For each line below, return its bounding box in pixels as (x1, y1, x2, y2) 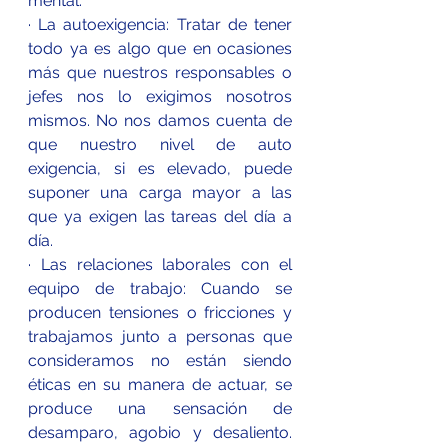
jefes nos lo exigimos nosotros (28, 86, 292, 106)
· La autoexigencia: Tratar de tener (28, 14, 292, 34)
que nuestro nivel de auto (28, 134, 292, 154)
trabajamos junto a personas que (28, 326, 292, 346)
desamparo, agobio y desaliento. (28, 422, 292, 442)
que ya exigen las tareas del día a (28, 206, 292, 226)
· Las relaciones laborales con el (28, 254, 292, 274)
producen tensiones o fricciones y (28, 302, 292, 322)
